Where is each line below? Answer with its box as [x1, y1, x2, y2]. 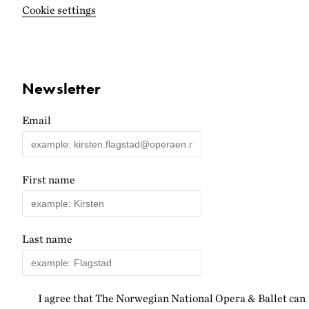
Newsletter [22, 79, 100, 99]
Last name [22, 232, 72, 246]
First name [22, 172, 75, 186]
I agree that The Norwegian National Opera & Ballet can [38, 291, 306, 305]
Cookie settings [22, 3, 96, 17]
